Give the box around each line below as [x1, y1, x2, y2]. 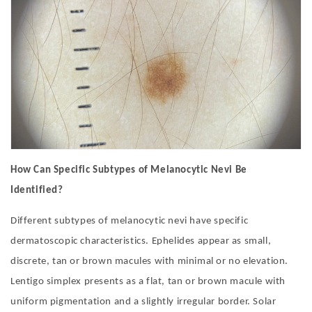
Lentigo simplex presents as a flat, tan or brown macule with [10, 276, 286, 288]
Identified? [10, 185, 63, 196]
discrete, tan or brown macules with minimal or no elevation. [10, 256, 289, 267]
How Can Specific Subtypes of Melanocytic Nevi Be [10, 165, 247, 176]
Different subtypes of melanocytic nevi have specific [10, 216, 249, 227]
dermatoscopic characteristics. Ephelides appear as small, [10, 236, 272, 247]
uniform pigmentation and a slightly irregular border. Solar [10, 297, 276, 308]
